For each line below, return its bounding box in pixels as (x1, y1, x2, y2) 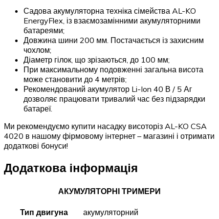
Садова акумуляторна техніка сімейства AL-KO (23, 6, 196, 16)
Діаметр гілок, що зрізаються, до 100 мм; (23, 55, 170, 65)
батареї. (23, 104, 52, 114)
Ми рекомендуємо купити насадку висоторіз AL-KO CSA (4, 121, 207, 131)
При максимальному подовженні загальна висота (23, 65, 203, 75)
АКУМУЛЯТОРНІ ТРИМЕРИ (58, 186, 161, 197)
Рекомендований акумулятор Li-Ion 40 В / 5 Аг (23, 84, 192, 94)
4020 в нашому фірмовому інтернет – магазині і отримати (4, 131, 215, 141)
